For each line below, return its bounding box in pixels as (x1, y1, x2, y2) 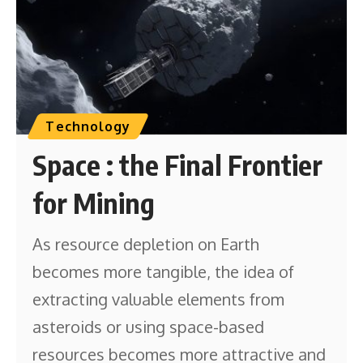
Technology (45, 117, 131, 135)
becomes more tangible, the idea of (32, 260, 295, 282)
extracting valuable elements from (32, 288, 285, 310)
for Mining (32, 185, 156, 220)
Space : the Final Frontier (32, 147, 323, 181)
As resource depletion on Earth (32, 233, 260, 254)
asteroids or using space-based (32, 315, 265, 337)
